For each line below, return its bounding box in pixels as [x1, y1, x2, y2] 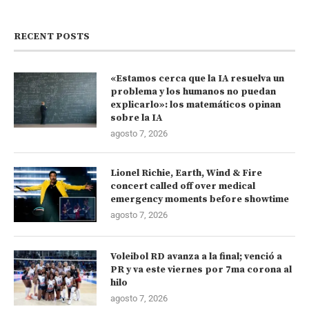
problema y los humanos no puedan [110, 85, 276, 98]
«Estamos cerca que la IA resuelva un [110, 72, 284, 85]
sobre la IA [110, 111, 162, 124]
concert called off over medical [110, 179, 255, 192]
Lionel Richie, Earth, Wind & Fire [110, 166, 262, 179]
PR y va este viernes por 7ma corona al [110, 263, 292, 276]
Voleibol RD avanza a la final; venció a [110, 250, 282, 263]
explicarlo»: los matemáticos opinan [110, 98, 281, 111]
